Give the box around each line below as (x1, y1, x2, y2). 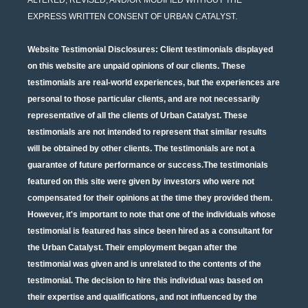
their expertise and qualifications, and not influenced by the (27, 291, 257, 302)
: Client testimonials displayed (155, 44, 273, 54)
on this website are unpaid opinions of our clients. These (27, 60, 245, 71)
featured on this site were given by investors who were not (27, 176, 254, 186)
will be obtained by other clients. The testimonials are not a (27, 143, 255, 153)
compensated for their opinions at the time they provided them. (27, 192, 272, 203)
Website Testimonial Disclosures (27, 44, 155, 54)
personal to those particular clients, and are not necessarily (27, 93, 260, 104)
